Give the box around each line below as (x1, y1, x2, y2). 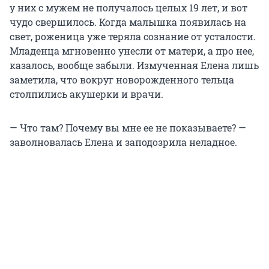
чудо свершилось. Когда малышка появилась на (10, 16, 246, 29)
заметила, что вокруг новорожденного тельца (10, 73, 234, 86)
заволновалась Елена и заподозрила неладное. (10, 136, 237, 149)
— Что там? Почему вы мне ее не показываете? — (10, 121, 246, 134)
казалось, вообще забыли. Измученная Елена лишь (10, 59, 259, 72)
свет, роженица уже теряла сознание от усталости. (10, 30, 256, 43)
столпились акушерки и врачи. (10, 88, 163, 101)
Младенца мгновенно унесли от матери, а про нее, (10, 44, 254, 58)
